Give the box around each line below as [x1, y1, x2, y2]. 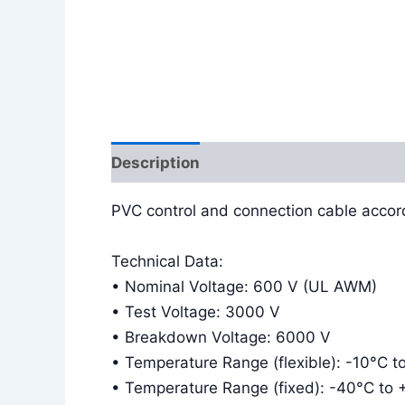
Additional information [220, 153, 392, 172]
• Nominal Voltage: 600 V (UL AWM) [111, 277, 377, 296]
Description [111, 153, 200, 172]
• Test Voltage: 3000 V [111, 302, 280, 321]
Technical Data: [111, 251, 223, 270]
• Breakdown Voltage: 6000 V [111, 327, 331, 346]
